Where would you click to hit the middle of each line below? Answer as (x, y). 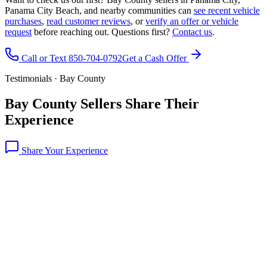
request (18, 32)
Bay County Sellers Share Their (102, 103)
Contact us (192, 32)
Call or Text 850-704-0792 (71, 58)
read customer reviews (89, 21)
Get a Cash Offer (156, 58)
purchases (23, 21)
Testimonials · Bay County (55, 78)
